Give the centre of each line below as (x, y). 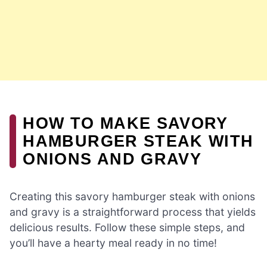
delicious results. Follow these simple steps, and (127, 228)
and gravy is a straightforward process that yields (133, 212)
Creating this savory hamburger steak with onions (132, 197)
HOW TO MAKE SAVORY (125, 123)
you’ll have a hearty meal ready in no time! (113, 243)
